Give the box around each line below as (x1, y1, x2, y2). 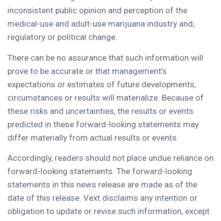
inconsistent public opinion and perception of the (7, 5, 187, 16)
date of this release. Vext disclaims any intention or (7, 193, 197, 203)
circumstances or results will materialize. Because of (7, 92, 204, 103)
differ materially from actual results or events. (7, 132, 179, 143)
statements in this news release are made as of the (7, 180, 197, 189)
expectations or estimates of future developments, (7, 79, 196, 89)
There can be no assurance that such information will (7, 52, 203, 63)
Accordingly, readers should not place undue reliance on (7, 153, 214, 163)
